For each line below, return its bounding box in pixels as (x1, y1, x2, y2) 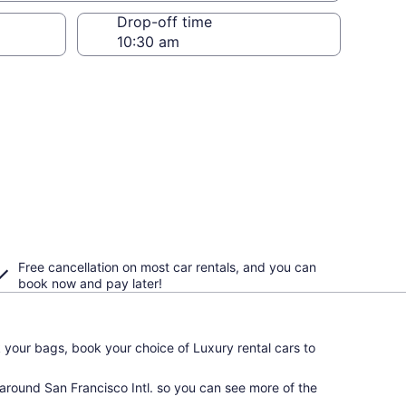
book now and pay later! (18, 275, 162, 291)
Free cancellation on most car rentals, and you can (18, 259, 316, 275)
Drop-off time (117, 13, 212, 31)
